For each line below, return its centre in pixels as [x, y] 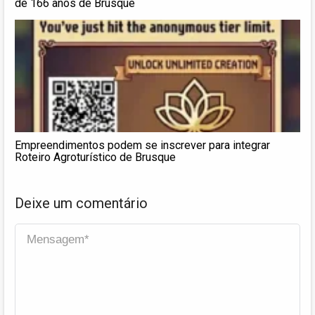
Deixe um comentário [81, 203]
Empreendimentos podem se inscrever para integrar [142, 145]
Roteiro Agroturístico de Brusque [95, 157]
